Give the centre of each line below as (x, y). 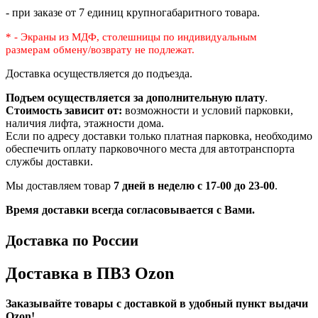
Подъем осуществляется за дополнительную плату (135, 98)
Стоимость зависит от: (64, 111)
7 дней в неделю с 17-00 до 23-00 (194, 186)
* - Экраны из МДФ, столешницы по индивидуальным (131, 37)
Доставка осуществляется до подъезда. (99, 74)
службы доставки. (49, 162)
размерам (28, 50)
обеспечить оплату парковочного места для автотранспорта (150, 149)
